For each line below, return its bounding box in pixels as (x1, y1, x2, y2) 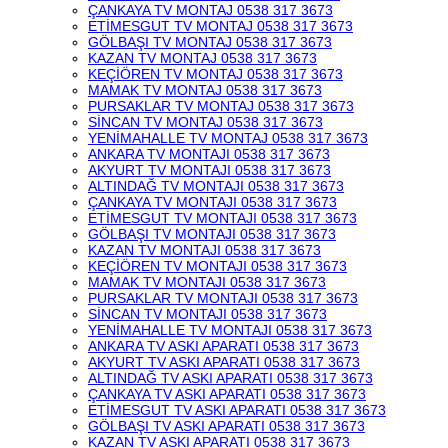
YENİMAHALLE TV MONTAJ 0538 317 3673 (88, 130, 368, 146)
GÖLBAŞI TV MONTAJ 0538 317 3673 (88, 34, 332, 50)
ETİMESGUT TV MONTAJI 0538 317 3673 (88, 210, 357, 226)
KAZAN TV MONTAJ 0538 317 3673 (88, 50, 317, 66)
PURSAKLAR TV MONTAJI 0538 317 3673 (88, 290, 358, 306)
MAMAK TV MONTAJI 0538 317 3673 (88, 274, 326, 290)
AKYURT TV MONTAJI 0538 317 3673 (88, 162, 331, 178)
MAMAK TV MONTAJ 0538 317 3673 (88, 82, 322, 98)
